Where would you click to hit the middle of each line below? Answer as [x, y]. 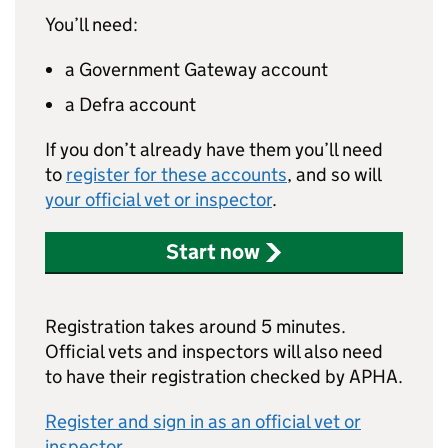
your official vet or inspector [158, 199]
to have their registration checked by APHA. [224, 376]
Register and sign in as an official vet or [203, 421]
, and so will [334, 174]
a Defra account [130, 104]
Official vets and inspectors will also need [214, 351]
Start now [212, 252]
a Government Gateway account [196, 69]
